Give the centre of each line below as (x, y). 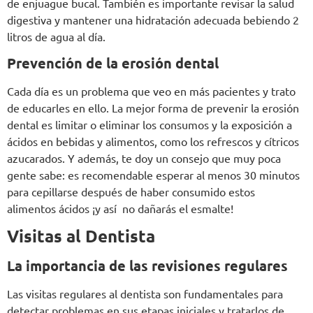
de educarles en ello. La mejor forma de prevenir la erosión (153, 107)
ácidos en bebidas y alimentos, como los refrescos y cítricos (153, 141)
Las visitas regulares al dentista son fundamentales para (145, 294)
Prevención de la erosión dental (113, 63)
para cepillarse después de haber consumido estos (131, 191)
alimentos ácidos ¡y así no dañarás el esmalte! (120, 208)
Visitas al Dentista (81, 236)
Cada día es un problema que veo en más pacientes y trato (151, 90)
